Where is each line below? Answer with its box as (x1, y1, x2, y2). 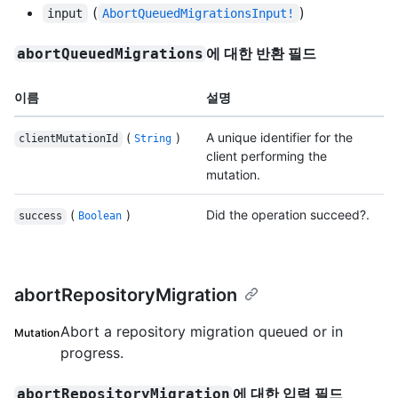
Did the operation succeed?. (206, 207, 370, 223)
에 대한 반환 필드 (206, 44, 317, 63)
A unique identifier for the (206, 130, 353, 146)
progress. (60, 344, 123, 362)
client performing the (206, 148, 327, 164)
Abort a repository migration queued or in (60, 322, 343, 341)
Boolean (78, 210, 123, 223)
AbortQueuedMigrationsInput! (102, 6, 295, 21)
